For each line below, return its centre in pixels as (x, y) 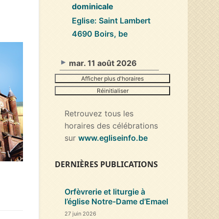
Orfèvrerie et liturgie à (105, 191)
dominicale (93, 6)
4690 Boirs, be (100, 33)
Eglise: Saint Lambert (111, 20)
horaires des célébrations (111, 125)
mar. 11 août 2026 (103, 63)
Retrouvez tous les (99, 113)
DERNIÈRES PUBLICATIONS (106, 164)
